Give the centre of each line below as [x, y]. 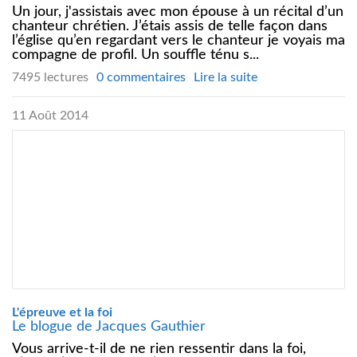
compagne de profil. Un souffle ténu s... [135, 55]
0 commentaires [141, 77]
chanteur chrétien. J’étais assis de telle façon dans [170, 26]
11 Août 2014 [50, 115]
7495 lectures [50, 77]
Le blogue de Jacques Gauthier [109, 326]
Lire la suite [226, 77]
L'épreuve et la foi [62, 312]
